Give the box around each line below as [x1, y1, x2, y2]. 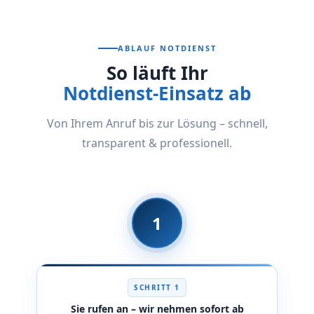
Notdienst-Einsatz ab [63, 81, 251, 106]
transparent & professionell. [82, 135, 232, 151]
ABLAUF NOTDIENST [117, 43, 217, 53]
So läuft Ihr [106, 60, 208, 86]
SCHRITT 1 [134, 282, 180, 292]
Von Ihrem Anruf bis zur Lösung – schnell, [46, 116, 268, 131]
